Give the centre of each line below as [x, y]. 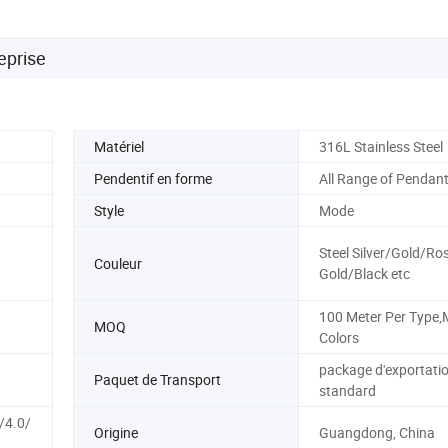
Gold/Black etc [364, 274]
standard [347, 390]
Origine [116, 433]
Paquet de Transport [157, 380]
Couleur [118, 263]
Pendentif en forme [153, 178]
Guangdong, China [376, 433]
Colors [338, 337]
